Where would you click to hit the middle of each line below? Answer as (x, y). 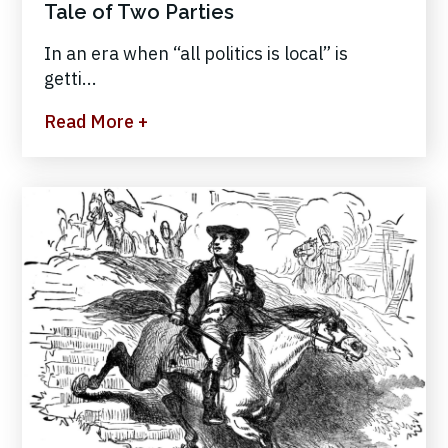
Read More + (96, 122)
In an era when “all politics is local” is (196, 54)
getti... (70, 79)
